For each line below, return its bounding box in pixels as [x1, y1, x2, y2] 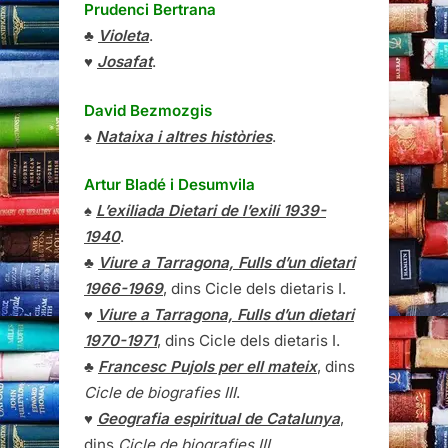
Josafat [97, 51, 152, 71]
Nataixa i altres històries [96, 126, 272, 146]
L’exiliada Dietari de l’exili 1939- [96, 201, 326, 221]
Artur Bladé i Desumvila [84, 175, 255, 195]
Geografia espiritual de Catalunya [97, 409, 340, 429]
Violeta [98, 25, 149, 45]
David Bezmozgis [84, 100, 212, 120]
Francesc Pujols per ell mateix [98, 357, 317, 377]
